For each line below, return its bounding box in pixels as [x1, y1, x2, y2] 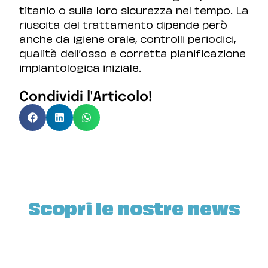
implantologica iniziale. [19, 59, 141, 74]
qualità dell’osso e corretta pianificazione [19, 44, 246, 60]
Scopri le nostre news [28, 194, 240, 220]
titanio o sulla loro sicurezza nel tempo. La [19, 1, 249, 17]
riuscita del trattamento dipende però [19, 16, 227, 31]
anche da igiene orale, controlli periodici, [19, 30, 236, 45]
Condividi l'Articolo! [19, 90, 153, 104]
